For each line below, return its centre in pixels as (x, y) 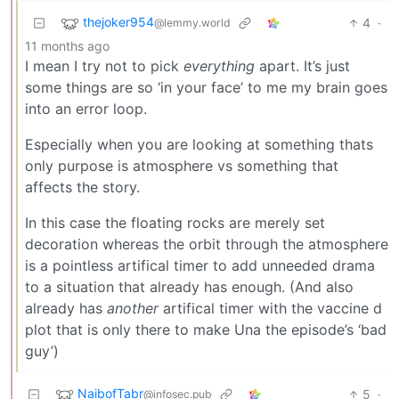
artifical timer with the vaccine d (270, 309)
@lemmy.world (192, 23)
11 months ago (67, 46)
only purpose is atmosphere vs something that (182, 166)
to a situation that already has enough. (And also (189, 287)
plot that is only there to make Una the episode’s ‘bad (206, 330)
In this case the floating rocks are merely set (175, 223)
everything (219, 66)
